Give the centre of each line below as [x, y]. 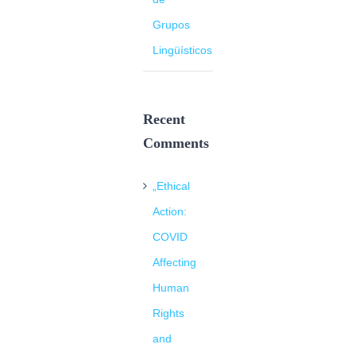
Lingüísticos [182, 50]
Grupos [171, 24]
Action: [170, 212]
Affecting [174, 263]
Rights [168, 313]
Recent [164, 119]
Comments [176, 143]
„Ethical [171, 186]
